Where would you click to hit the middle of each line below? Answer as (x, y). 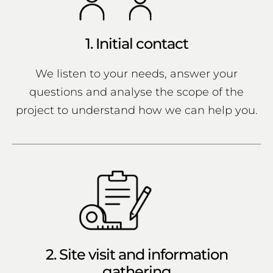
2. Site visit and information (136, 254)
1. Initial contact (136, 44)
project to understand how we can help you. (136, 111)
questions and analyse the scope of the (136, 92)
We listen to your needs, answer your (136, 74)
